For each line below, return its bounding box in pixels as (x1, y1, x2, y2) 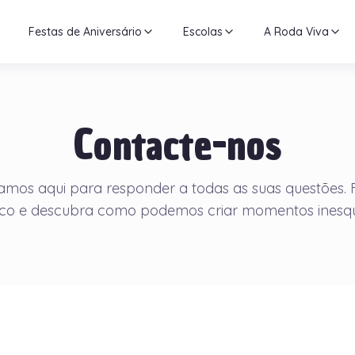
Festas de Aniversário (29, 25, 143, 39)
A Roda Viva (264, 25, 330, 39)
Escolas (183, 25, 223, 39)
